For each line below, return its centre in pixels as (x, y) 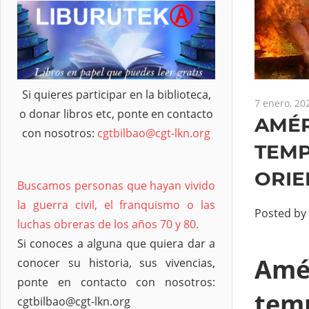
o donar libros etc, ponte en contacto (116, 114)
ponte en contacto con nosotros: (116, 282)
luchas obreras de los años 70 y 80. (108, 225)
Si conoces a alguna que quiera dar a (116, 244)
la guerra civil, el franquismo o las (116, 205)
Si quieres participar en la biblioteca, (116, 95)
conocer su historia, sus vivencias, (116, 263)
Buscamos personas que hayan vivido (116, 186)
